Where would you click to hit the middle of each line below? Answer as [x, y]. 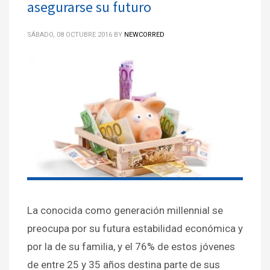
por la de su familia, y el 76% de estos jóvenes [131, 247]
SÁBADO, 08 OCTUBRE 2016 [70, 35]
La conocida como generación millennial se [125, 211]
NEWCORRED [144, 35]
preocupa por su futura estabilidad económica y [135, 229]
